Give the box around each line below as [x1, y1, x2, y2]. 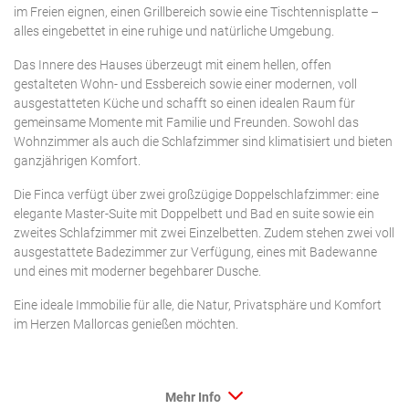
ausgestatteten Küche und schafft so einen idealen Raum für [14, 95, 355, 111]
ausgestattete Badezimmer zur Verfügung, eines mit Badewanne [14, 244, 377, 260]
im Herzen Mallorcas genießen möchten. [14, 316, 238, 332]
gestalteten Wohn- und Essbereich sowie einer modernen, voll [14, 76, 357, 92]
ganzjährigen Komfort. [14, 152, 141, 169]
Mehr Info [164, 389, 224, 405]
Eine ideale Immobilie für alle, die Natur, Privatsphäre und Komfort [14, 297, 382, 313]
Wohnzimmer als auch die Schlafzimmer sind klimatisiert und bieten [14, 133, 393, 150]
